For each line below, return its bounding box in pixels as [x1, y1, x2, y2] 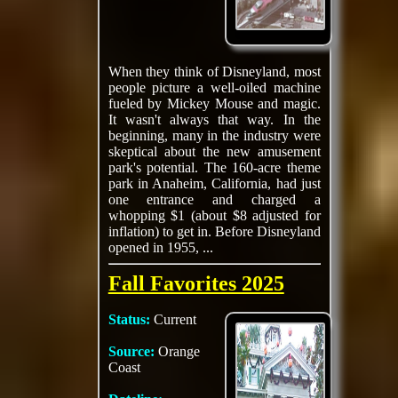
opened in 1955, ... [107, 240, 213, 255]
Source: [107, 344, 158, 359]
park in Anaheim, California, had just [107, 176, 321, 191]
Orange [157, 344, 200, 359]
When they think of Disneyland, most [107, 64, 321, 79]
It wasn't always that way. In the [107, 112, 321, 127]
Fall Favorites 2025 [107, 272, 284, 295]
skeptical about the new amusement [107, 144, 321, 159]
